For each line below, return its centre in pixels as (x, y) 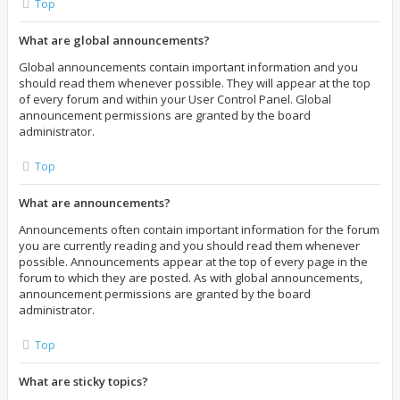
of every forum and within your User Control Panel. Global (175, 99)
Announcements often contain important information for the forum (199, 229)
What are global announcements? (114, 40)
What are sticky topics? (83, 381)
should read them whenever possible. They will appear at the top (195, 83)
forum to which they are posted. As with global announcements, (191, 278)
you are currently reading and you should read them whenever (189, 246)
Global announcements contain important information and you (188, 67)
